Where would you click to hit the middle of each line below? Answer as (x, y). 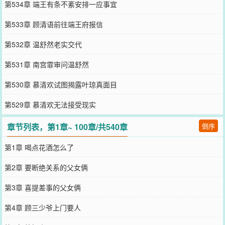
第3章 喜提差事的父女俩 (42, 187)
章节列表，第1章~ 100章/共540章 (68, 127)
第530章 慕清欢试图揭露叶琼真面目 (61, 84)
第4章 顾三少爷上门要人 (42, 207)
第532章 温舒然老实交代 (43, 44)
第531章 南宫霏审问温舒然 (46, 64)
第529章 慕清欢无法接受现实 (50, 104)
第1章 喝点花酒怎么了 (39, 147)
